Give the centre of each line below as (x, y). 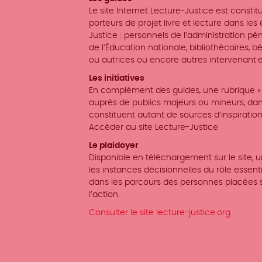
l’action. (104, 195)
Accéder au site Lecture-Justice (154, 127)
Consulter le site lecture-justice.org (160, 213)
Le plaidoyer (114, 146)
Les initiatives (117, 78)
